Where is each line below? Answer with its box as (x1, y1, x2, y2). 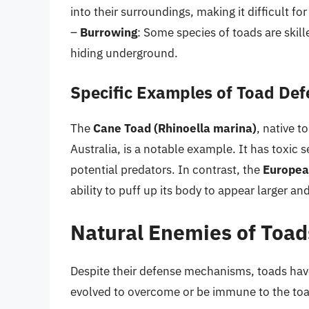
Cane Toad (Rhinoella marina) (93, 120, 257, 136)
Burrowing (80, 25, 137, 41)
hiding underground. (70, 46, 178, 61)
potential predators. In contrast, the (70, 161, 263, 177)
